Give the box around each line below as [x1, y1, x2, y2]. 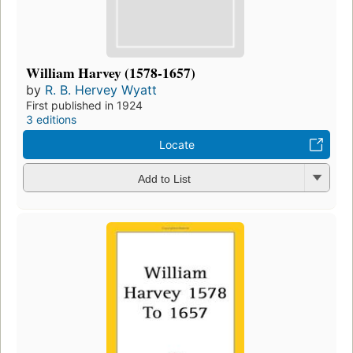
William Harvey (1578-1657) [26, 62, 195, 84]
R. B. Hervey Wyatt [45, 82, 157, 98]
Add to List [137, 172, 191, 185]
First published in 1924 [26, 98, 143, 113]
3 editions [26, 113, 76, 127]
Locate [158, 138, 195, 152]
